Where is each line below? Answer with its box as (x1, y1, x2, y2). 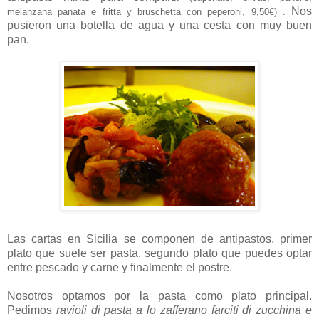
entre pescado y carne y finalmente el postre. (7, 261, 232, 274)
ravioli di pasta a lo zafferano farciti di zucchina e (56, 304, 313, 317)
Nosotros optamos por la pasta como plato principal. (7, 290, 312, 303)
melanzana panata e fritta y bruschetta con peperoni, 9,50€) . (7, 6, 286, 18)
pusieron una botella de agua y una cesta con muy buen (7, 19, 312, 32)
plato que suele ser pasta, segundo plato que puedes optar (7, 247, 312, 260)
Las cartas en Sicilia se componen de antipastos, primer (7, 233, 312, 246)
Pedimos (7, 304, 56, 317)
